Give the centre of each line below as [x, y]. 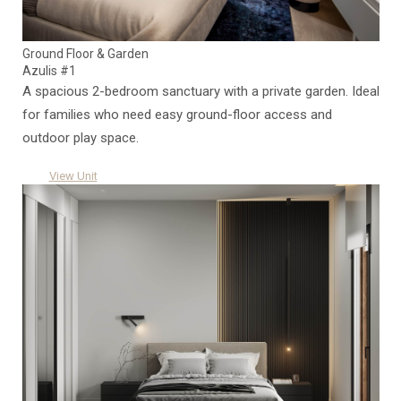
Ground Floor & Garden [85, 54]
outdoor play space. [80, 138]
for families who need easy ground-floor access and [177, 115]
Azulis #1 [49, 71]
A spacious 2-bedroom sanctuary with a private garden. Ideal [200, 92]
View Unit [73, 176]
